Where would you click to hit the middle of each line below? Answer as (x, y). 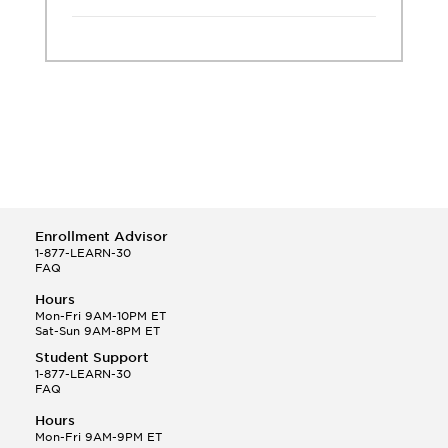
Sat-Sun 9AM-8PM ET (97, 330)
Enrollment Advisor (101, 236)
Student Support (92, 357)
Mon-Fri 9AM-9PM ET (98, 436)
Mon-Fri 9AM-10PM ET (100, 315)
